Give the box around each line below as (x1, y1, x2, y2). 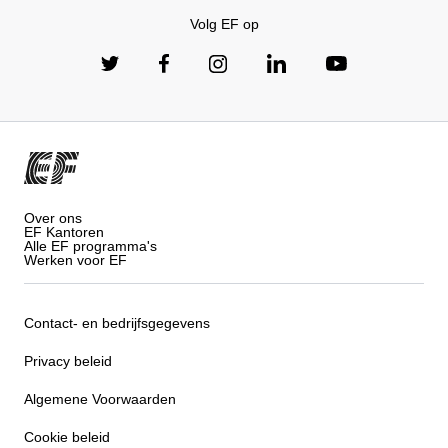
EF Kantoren (24, 223, 104, 240)
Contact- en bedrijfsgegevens (24, 315, 210, 332)
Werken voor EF (24, 251, 127, 268)
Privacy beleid (24, 353, 112, 370)
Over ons (24, 209, 82, 226)
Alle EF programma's (24, 237, 157, 254)
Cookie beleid (24, 429, 110, 446)
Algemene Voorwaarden (24, 391, 176, 408)
